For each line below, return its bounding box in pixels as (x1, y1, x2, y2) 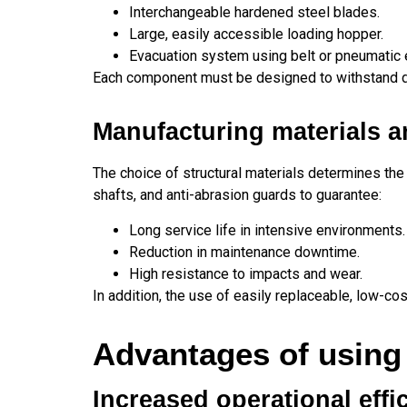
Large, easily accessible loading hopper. (129, 25, 383, 43)
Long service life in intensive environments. (129, 221, 405, 239)
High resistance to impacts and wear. (129, 264, 362, 283)
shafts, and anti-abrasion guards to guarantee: (93, 186, 382, 204)
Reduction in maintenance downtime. (129, 243, 360, 261)
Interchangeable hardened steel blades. (129, 3, 380, 21)
